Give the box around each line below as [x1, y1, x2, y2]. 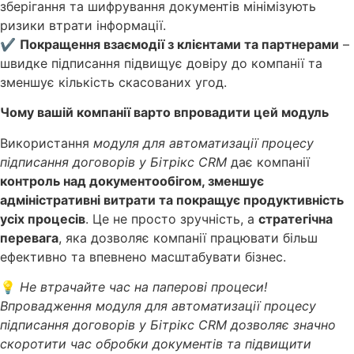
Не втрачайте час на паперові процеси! [20, 279, 267, 296]
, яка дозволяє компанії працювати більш [58, 229, 318, 246]
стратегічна [258, 210, 333, 227]
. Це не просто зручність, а [85, 210, 258, 227]
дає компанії [227, 153, 310, 170]
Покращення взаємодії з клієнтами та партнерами [20, 36, 339, 53]
